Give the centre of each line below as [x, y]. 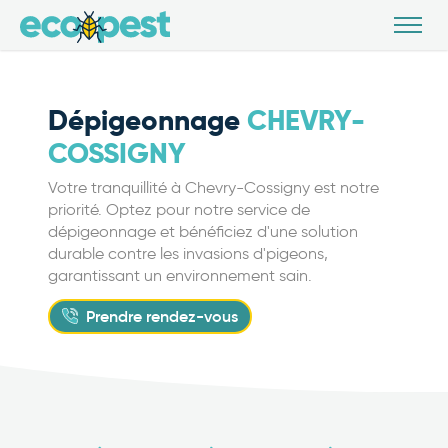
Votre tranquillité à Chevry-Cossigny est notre [213, 187]
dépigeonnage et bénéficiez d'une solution [203, 231]
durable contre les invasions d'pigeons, [188, 253]
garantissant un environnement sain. [180, 275]
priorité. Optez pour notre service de [179, 209]
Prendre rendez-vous [162, 315]
